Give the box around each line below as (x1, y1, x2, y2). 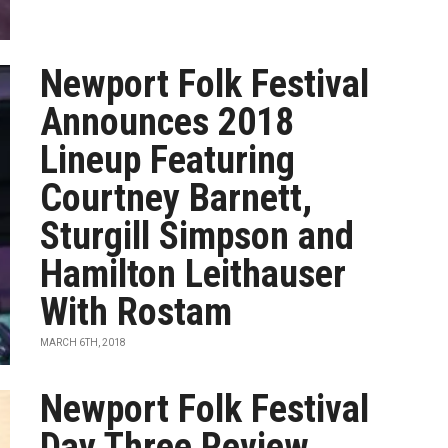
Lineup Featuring (40, 138, 296, 182)
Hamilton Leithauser (40, 252, 347, 296)
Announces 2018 (40, 100, 295, 144)
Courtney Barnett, (40, 176, 313, 220)
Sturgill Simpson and (40, 214, 355, 258)
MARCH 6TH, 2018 (40, 337, 127, 348)
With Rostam (40, 290, 233, 334)
